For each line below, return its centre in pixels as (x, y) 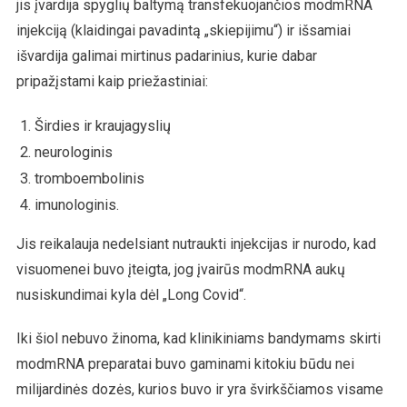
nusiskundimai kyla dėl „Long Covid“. (131, 294)
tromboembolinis (89, 178)
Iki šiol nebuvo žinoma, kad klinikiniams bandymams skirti (198, 338)
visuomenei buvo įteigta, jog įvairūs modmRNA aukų (180, 269)
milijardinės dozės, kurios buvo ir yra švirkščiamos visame (199, 389)
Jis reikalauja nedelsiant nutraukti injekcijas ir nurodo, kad (196, 243)
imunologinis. (76, 204)
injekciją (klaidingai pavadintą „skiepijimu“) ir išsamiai (183, 30)
